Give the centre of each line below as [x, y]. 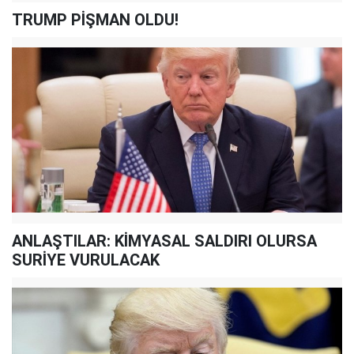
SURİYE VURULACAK [86, 260]
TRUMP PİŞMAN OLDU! [95, 20]
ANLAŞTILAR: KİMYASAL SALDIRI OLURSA [164, 241]
